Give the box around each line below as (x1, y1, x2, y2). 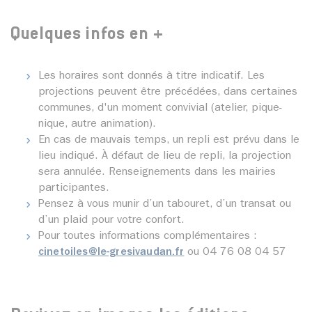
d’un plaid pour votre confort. (38, 215, 185, 227)
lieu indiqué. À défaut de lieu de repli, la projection (38, 151, 291, 163)
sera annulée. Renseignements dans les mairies (38, 167, 276, 179)
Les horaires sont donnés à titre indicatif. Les (38, 71, 265, 83)
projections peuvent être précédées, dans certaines (38, 87, 297, 99)
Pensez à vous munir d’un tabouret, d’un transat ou (38, 199, 291, 211)
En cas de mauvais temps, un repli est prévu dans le (38, 135, 299, 147)
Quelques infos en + (10, 26, 164, 44)
